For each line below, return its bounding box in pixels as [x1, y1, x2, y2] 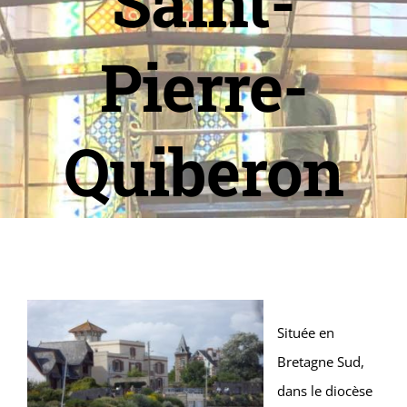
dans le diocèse [277, 382, 372, 400]
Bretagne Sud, [277, 352, 364, 371]
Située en [277, 323, 334, 342]
